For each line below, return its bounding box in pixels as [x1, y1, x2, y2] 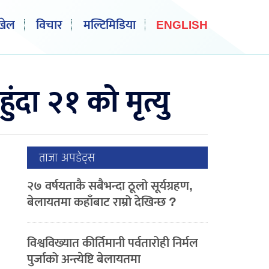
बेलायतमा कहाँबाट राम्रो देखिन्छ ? [27, 192, 177, 213]
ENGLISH [156, 16, 208, 35]
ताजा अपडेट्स [39, 150, 95, 166]
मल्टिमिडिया [83, 14, 136, 35]
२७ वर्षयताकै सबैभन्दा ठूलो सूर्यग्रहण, [27, 175, 193, 196]
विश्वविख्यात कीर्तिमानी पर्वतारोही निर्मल [27, 232, 199, 253]
